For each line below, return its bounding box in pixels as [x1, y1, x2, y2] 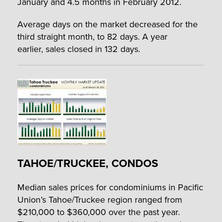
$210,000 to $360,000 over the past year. [17, 206, 180, 219]
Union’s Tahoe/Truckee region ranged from [17, 193, 182, 206]
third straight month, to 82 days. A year [17, 30, 167, 43]
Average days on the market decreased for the [17, 17, 198, 30]
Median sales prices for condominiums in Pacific [17, 181, 203, 194]
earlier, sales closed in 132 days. [17, 42, 140, 55]
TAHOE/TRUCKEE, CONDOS [17, 155, 158, 171]
